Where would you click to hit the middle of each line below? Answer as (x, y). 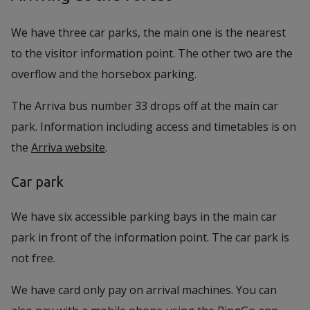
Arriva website (68, 147)
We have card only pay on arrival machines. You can (144, 290)
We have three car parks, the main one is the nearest (148, 33)
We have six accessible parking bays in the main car (144, 217)
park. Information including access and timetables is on (154, 127)
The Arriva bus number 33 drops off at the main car (145, 106)
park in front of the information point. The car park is (150, 237)
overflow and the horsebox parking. (104, 74)
